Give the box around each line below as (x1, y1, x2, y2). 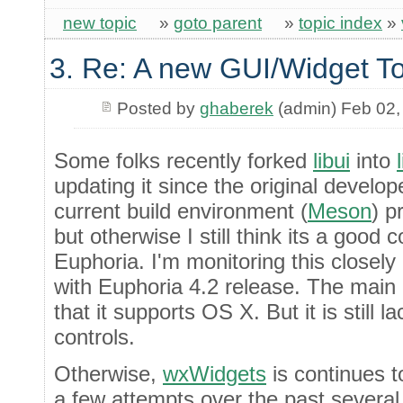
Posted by (116, 98, 200, 118)
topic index (299, 13, 382, 32)
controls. (54, 324, 135, 349)
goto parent (174, 13, 262, 32)
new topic (63, 13, 137, 32)
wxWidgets (163, 361, 266, 386)
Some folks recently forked (54, 148, 313, 173)
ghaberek (199, 98, 273, 118)
